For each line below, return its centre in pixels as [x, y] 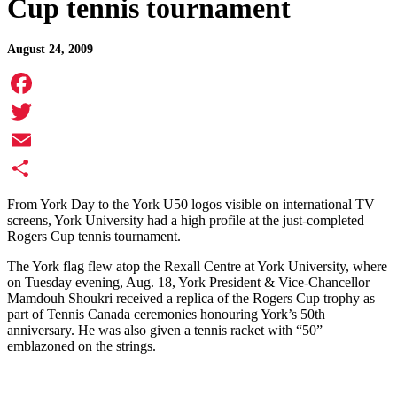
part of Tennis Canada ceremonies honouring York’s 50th [166, 315]
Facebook [35, 112]
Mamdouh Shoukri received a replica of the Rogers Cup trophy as [191, 299]
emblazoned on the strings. [83, 346]
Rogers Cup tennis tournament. [94, 237]
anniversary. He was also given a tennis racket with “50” [165, 331]
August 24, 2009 [50, 50]
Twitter [27, 140]
